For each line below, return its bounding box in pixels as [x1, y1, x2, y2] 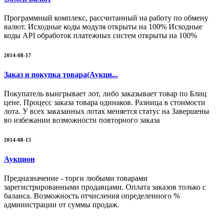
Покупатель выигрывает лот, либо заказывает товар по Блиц [4, 89, 207, 98]
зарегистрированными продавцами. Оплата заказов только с [4, 183, 206, 192]
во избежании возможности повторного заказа [4, 115, 160, 124]
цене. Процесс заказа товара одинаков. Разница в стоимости [4, 98, 205, 107]
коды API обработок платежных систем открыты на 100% [4, 31, 197, 40]
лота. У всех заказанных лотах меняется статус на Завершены [4, 107, 209, 115]
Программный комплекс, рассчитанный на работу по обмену [4, 13, 208, 22]
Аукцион [4, 154, 35, 163]
